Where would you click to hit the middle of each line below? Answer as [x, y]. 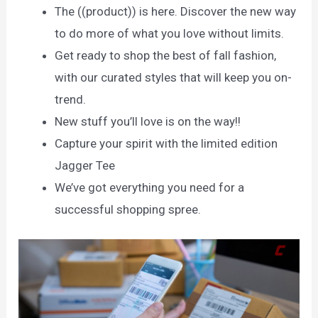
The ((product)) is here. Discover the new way [176, 12]
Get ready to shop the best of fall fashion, [166, 56]
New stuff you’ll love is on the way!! [148, 122]
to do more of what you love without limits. [170, 34]
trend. [71, 100]
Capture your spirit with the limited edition [166, 144]
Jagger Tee [85, 166]
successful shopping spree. [128, 210]
